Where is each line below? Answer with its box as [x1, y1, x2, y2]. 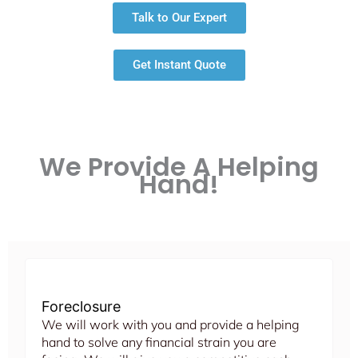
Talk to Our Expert [131, 10, 227, 26]
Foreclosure [42, 298, 121, 316]
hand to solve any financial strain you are [42, 334, 276, 351]
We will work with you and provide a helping [42, 316, 300, 333]
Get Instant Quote [132, 58, 226, 73]
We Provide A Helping [39, 149, 319, 185]
